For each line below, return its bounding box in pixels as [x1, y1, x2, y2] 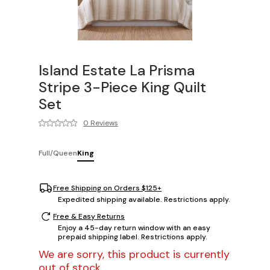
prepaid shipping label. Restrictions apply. [58, 232, 207, 242]
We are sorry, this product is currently [39, 247, 230, 262]
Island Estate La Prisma [39, 61, 195, 80]
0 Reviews [83, 118, 118, 128]
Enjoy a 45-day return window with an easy [58, 223, 210, 233]
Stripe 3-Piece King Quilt [39, 78, 206, 97]
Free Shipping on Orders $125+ [53, 183, 162, 193]
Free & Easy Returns [53, 211, 125, 221]
